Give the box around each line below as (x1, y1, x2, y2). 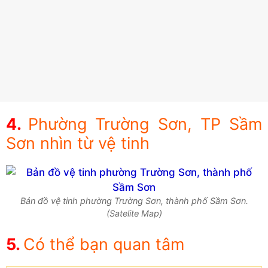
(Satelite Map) (106, 208, 162, 219)
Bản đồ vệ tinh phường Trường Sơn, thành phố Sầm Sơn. (20, 195, 248, 206)
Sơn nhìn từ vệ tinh (6, 133, 150, 153)
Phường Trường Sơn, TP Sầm (28, 114, 263, 134)
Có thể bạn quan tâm (23, 234, 184, 255)
